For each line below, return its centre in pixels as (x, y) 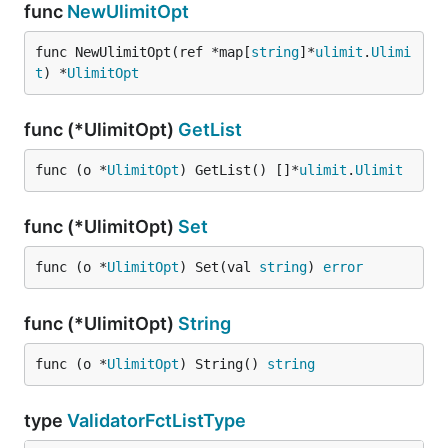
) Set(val (219, 267)
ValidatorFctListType (156, 420)
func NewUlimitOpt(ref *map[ (143, 52)
